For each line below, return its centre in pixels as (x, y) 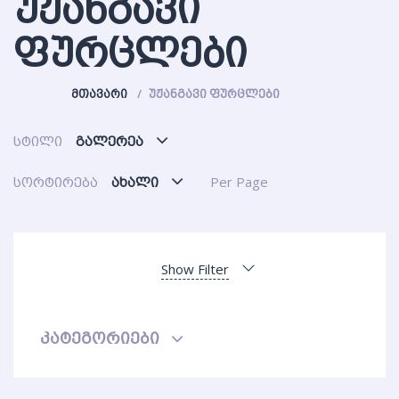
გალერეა (110, 140)
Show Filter (195, 269)
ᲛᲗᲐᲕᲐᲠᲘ (99, 93)
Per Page (239, 181)
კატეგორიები (100, 337)
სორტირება (56, 181)
